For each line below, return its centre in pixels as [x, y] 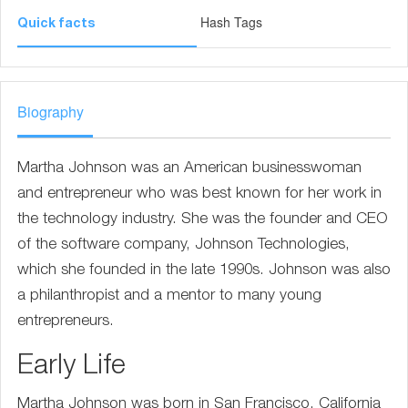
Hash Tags [231, 22]
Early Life [71, 368]
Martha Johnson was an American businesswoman [189, 169]
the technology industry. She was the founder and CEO [203, 220]
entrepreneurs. [66, 322]
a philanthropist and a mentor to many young [169, 296]
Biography [51, 112]
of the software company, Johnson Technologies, [184, 245]
